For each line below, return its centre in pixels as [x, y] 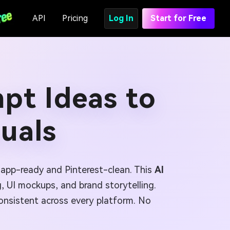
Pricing [75, 18]
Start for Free [178, 18]
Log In [121, 18]
